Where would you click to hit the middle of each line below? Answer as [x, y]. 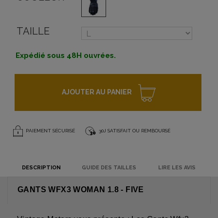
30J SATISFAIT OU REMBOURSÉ [134, 131]
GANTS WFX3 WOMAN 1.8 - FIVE [81, 190]
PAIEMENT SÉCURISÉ [49, 131]
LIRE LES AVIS [177, 168]
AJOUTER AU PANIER [97, 92]
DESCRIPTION [41, 168]
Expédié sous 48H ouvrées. [66, 56]
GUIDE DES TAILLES [109, 168]
